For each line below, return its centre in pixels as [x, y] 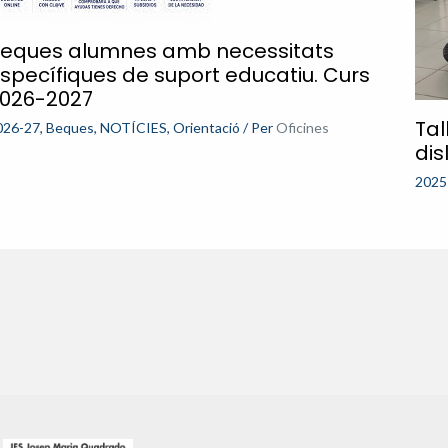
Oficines [302, 127]
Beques [69, 127]
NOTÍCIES [133, 127]
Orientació [206, 127]
